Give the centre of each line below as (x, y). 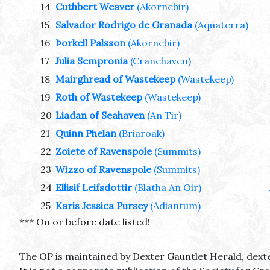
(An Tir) (164, 115)
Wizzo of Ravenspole (103, 170)
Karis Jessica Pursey (102, 206)
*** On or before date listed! (85, 222)
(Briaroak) (142, 133)
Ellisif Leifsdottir (94, 188)
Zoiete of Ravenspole (104, 152)
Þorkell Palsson (90, 43)
